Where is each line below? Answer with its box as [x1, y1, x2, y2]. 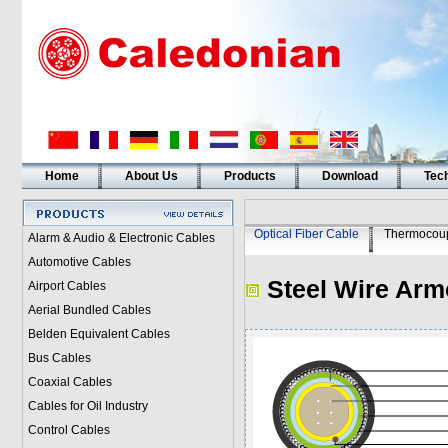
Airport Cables [27, 279, 106, 293]
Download [321, 169, 378, 183]
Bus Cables [27, 351, 91, 365]
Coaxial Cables [27, 375, 112, 389]
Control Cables [27, 423, 110, 437]
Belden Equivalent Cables [27, 327, 170, 341]
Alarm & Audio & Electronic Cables [27, 231, 215, 245]
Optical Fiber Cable [254, 227, 359, 241]
